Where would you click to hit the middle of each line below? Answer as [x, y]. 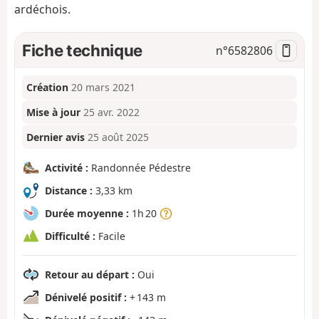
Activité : [67, 167]
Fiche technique [82, 50]
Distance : [69, 190]
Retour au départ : [90, 274]
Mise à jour [54, 113]
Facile [110, 236]
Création [48, 88]
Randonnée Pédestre [140, 167]
